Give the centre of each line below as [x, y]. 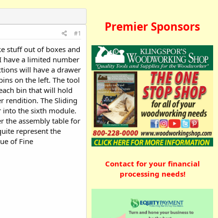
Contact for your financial [152, 163]
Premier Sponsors [152, 27]
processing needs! [152, 173]
